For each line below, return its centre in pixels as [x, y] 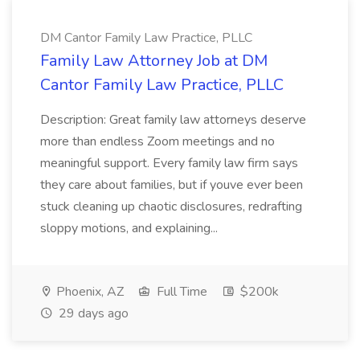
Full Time [180, 292]
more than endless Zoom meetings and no [157, 141]
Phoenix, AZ [88, 292]
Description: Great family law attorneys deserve [173, 120]
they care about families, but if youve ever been [172, 185]
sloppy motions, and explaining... [129, 228]
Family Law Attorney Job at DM [154, 61]
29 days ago [92, 313]
